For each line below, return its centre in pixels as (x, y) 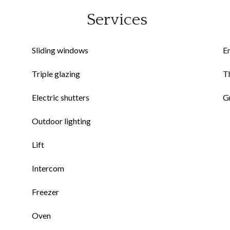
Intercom (48, 168)
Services (117, 20)
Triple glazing (56, 74)
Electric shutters (61, 97)
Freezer (45, 192)
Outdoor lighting (61, 121)
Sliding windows (60, 50)
